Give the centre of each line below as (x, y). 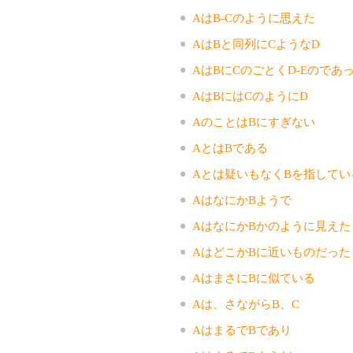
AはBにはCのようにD (250, 96)
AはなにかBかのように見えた (271, 226)
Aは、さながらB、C (245, 304)
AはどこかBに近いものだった (271, 252)
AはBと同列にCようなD (256, 44)
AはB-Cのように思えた (253, 18)
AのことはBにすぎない (253, 122)
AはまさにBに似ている (253, 278)
